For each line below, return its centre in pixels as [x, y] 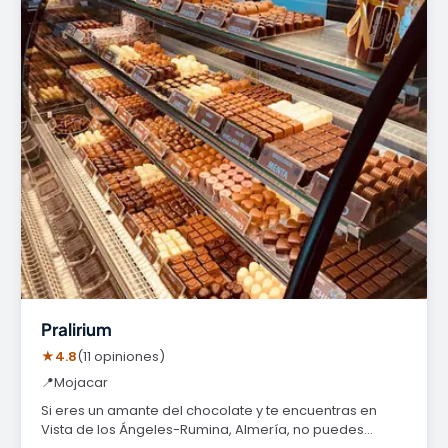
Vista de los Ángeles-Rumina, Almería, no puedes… [207, 429]
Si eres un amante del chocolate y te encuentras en [209, 410]
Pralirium [76, 329]
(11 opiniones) [121, 356]
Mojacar [81, 382]
